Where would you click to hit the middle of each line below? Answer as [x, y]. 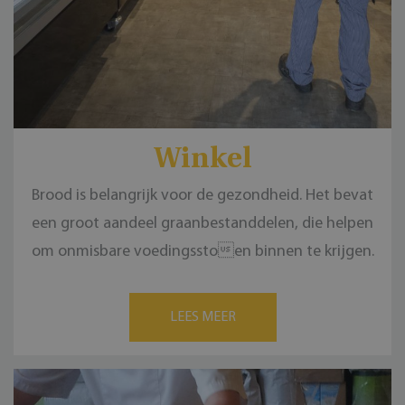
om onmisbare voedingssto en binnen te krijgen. [202, 252]
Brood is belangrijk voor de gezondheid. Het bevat [202, 196]
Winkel [202, 157]
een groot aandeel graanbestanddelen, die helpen [202, 224]
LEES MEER [202, 318]
